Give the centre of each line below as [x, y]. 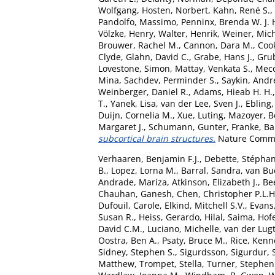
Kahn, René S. [242, 10]
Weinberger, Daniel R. [143, 91]
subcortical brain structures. [157, 138]
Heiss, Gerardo [169, 217]
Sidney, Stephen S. [137, 252]
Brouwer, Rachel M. [138, 45]
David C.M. [120, 228]
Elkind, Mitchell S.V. [205, 205]
